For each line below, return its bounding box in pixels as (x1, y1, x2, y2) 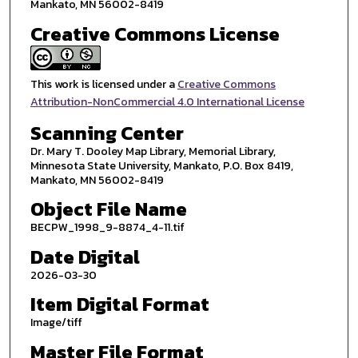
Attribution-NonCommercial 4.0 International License (30, 93, 304, 110)
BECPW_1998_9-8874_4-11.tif (30, 219, 185, 237)
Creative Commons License (30, 19, 280, 48)
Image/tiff (30, 314, 82, 332)
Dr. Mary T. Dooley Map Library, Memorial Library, (30, 142, 276, 160)
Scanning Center (30, 118, 184, 147)
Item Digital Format (30, 290, 209, 319)
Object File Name (30, 195, 187, 224)
